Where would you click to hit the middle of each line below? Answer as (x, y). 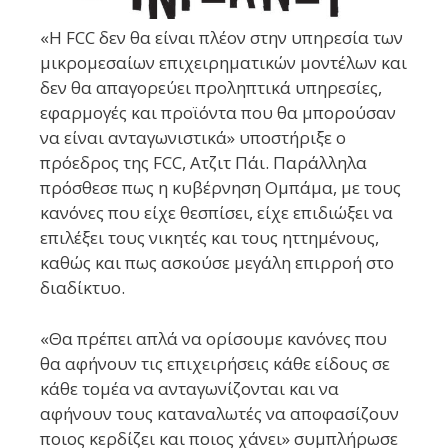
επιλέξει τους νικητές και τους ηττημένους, (209, 238)
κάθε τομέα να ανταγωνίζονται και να (189, 388)
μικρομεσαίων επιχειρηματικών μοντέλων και (223, 63)
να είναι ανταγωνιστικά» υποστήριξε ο (193, 138)
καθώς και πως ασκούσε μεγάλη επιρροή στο (217, 263)
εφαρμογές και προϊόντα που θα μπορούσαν (218, 113)
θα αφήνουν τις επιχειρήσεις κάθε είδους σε (215, 363)
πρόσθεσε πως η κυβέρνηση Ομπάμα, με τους (220, 188)
